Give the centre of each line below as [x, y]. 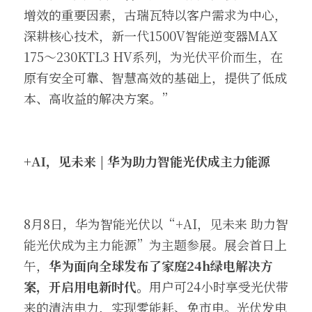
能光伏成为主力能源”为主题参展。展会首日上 [155, 244]
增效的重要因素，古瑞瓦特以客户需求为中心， [155, 15]
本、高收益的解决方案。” [99, 98]
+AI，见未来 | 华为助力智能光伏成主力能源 [147, 161]
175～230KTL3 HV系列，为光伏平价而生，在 [153, 56]
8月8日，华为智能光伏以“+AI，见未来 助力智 [156, 224]
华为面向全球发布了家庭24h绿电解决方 [161, 265]
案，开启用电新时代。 [86, 286]
